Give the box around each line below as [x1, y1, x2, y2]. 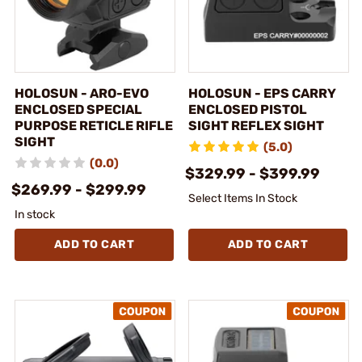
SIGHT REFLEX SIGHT [188, 117, 324, 133]
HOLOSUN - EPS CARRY [188, 85, 336, 101]
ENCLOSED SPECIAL [15, 101, 142, 117]
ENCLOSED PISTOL [188, 101, 307, 117]
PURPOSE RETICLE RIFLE [15, 117, 173, 133]
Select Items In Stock [188, 191, 297, 205]
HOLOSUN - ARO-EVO [15, 85, 149, 101]
